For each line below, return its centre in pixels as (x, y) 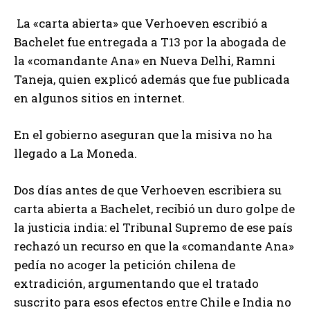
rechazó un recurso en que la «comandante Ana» (154, 246)
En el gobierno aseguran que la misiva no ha (143, 134)
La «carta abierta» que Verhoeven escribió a (141, 23)
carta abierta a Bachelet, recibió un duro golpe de (154, 208)
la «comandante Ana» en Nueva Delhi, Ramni (145, 60)
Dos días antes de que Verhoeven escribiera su (148, 190)
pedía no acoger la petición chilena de (125, 264)
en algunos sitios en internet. (99, 98)
